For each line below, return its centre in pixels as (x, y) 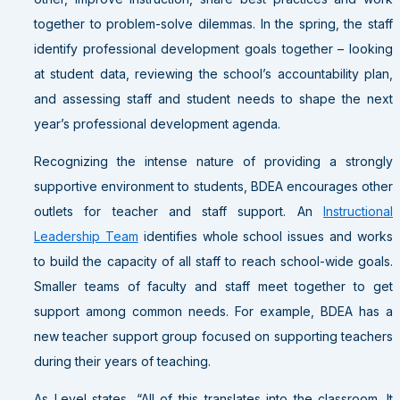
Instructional (358, 211)
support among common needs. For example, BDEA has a (213, 311)
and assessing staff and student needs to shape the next (213, 98)
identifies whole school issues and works (266, 236)
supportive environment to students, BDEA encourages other (213, 186)
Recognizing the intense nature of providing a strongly (213, 161)
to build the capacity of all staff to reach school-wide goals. (213, 261)
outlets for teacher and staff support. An (179, 211)
